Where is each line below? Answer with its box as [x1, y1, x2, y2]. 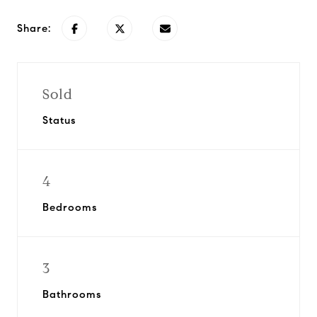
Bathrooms [42, 288, 101, 301]
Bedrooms [42, 201, 97, 214]
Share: [17, 22, 51, 35]
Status [42, 114, 76, 127]
